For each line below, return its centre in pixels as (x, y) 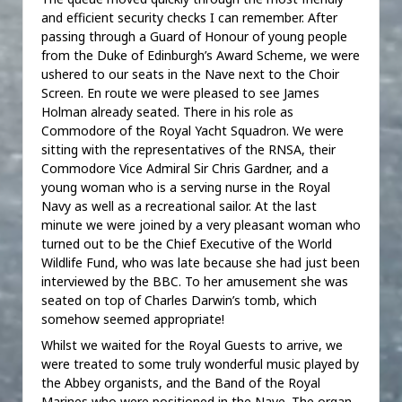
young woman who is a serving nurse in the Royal (186, 187)
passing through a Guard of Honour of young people (194, 36)
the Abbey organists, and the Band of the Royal (181, 383)
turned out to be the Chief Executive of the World (187, 243)
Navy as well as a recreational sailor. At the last (179, 205)
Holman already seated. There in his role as (167, 111)
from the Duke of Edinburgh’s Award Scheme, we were (201, 55)
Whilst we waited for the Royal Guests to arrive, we (192, 345)
